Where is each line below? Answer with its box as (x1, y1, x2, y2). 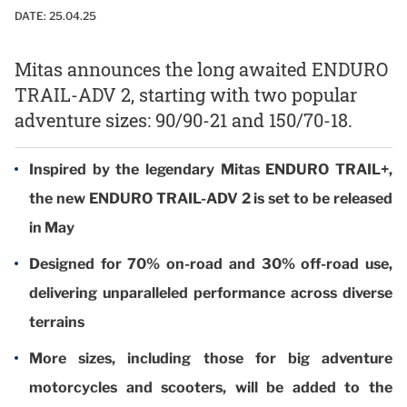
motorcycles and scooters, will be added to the (29, 378, 392, 396)
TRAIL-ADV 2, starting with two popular (15, 82, 357, 106)
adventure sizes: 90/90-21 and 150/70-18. (15, 107, 352, 132)
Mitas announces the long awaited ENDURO (15, 56, 388, 81)
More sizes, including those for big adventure (29, 349, 392, 367)
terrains (29, 313, 84, 331)
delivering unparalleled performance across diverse (29, 283, 392, 302)
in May (29, 218, 74, 236)
